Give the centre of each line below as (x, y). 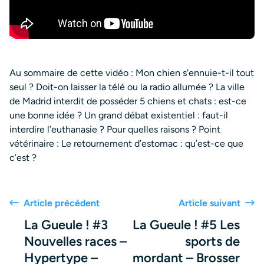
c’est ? (23, 158)
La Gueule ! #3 (66, 225)
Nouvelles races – (75, 242)
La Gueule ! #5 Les (186, 225)
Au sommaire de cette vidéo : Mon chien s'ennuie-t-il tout (132, 73)
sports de (212, 242)
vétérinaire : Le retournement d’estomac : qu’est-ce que (126, 144)
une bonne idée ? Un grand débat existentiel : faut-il (119, 115)
